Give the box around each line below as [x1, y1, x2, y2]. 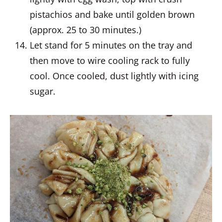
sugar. [30, 85, 55, 97]
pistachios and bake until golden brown [30, 8, 195, 20]
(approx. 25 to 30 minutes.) [30, 24, 141, 36]
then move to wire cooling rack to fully [30, 55, 190, 66]
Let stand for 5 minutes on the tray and [30, 39, 192, 51]
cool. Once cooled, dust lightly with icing [30, 70, 199, 82]
